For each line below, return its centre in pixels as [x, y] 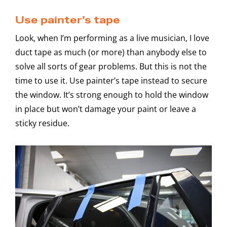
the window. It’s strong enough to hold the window [112, 94]
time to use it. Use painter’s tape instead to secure [111, 80]
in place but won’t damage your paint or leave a [106, 109]
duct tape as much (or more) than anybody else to [111, 52]
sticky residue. [42, 123]
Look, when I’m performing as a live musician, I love [112, 38]
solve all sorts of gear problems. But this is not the [111, 66]
